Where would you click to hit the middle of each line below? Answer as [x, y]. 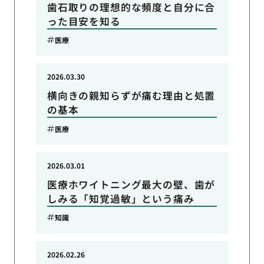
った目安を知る [84, 21]
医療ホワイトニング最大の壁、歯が [131, 184]
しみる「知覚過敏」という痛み [121, 198]
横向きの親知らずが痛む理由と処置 [131, 96]
